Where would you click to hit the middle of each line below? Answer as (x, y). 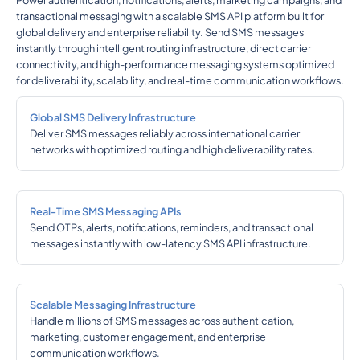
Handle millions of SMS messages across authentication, (162, 321)
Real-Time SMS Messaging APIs (105, 211)
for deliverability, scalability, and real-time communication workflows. (180, 81)
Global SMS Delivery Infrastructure (112, 118)
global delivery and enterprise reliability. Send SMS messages (160, 33)
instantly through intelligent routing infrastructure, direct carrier (163, 49)
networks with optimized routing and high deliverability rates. (172, 150)
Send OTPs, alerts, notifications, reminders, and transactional (171, 227)
